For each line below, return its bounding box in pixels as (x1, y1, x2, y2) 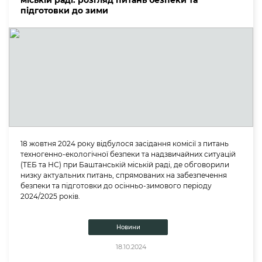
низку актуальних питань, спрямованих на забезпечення (20, 171, 227, 180)
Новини (116, 223, 140, 232)
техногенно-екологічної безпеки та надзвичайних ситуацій (20, 150, 236, 159)
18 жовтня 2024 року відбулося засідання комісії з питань (20, 139, 229, 149)
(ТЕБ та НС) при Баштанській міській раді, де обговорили (20, 160, 229, 170)
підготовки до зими (20, 5, 108, 16)
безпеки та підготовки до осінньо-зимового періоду (20, 181, 212, 191)
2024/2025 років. (20, 192, 80, 201)
